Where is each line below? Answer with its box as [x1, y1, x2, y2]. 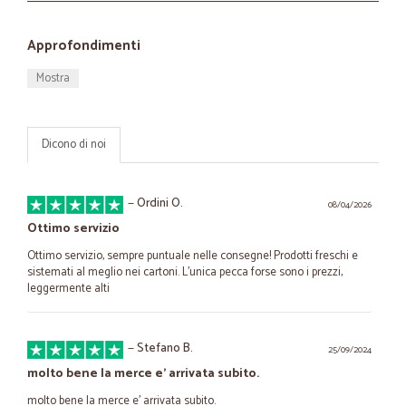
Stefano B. [137, 339, 193, 358]
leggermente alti [27, 279, 110, 298]
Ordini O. [137, 194, 183, 213]
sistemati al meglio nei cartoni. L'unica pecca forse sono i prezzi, [27, 263, 343, 282]
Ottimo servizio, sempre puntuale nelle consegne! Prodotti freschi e [27, 246, 358, 266]
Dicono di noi [42, 135, 106, 154]
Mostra [36, 69, 70, 88]
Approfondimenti [27, 34, 140, 57]
